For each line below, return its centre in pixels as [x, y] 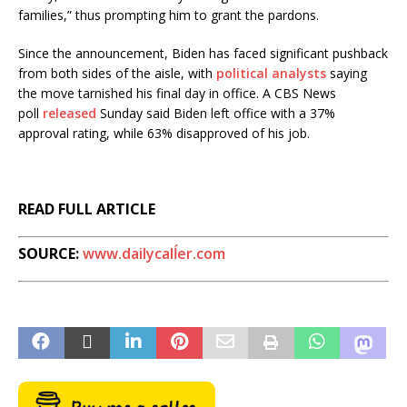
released [69, 114]
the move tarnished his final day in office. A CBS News [177, 94]
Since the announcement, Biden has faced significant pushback [203, 54]
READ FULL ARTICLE [87, 209]
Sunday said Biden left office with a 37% [216, 114]
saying [347, 74]
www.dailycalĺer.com [154, 254]
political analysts [271, 74]
